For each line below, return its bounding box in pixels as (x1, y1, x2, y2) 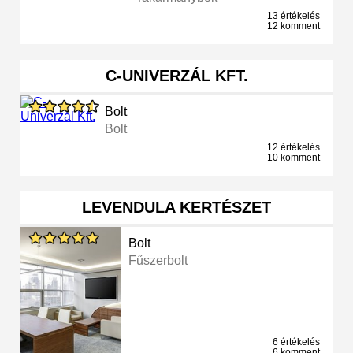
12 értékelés (267, 142, 320, 154)
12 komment (267, 20, 320, 32)
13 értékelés (267, 10, 320, 22)
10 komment (267, 152, 320, 164)
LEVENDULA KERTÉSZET (82, 199, 271, 217)
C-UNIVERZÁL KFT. (105, 67, 248, 85)
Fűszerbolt (128, 254, 188, 268)
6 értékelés (273, 336, 320, 348)
